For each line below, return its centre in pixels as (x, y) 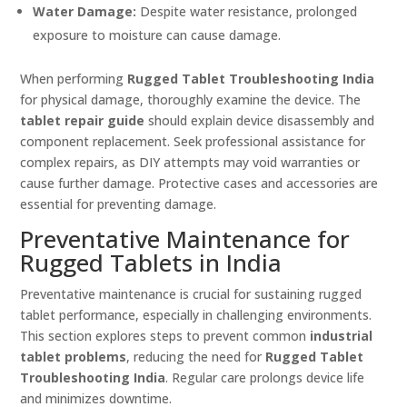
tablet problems (74, 357)
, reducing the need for (196, 357)
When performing (74, 79)
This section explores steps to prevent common (165, 336)
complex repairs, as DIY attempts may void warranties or (190, 163)
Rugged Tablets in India (151, 263)
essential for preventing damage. (119, 204)
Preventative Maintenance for (185, 239)
